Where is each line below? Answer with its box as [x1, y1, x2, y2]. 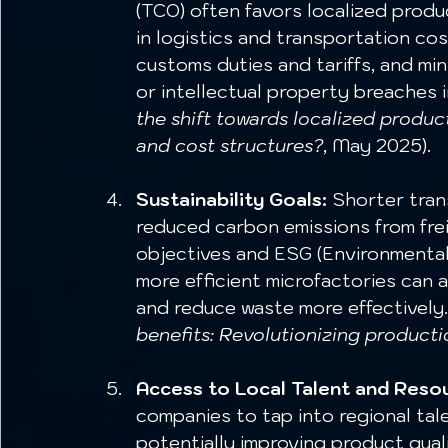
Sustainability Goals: [136, 188, 327, 212]
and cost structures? [136, 134, 323, 158]
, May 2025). [323, 134, 431, 158]
